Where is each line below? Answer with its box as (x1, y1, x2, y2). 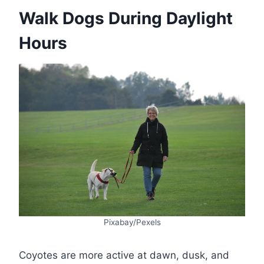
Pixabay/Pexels (103, 217, 161, 227)
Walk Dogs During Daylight (19, 8, 233, 29)
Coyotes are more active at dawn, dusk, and (19, 249, 229, 261)
